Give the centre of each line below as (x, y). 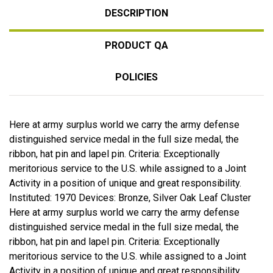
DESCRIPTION (136, 13)
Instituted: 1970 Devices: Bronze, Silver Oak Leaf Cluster (130, 197)
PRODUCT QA (136, 45)
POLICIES (136, 77)
